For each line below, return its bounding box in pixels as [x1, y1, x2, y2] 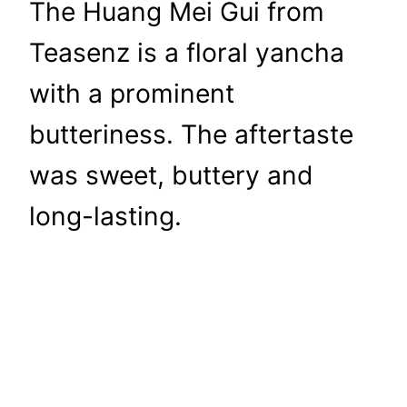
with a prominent [29, 78, 234, 110]
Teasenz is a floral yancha [29, 37, 344, 69]
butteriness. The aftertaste [29, 119, 353, 151]
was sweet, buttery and [29, 160, 313, 192]
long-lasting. [29, 201, 182, 233]
